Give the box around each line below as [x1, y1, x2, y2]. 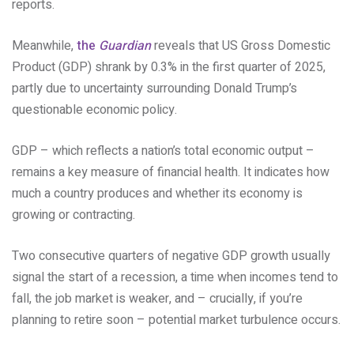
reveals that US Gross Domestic [151, 36, 330, 55]
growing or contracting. [12, 205, 135, 224]
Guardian [99, 36, 151, 55]
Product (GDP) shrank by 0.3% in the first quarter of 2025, [12, 58, 326, 77]
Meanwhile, [12, 36, 77, 55]
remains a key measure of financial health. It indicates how [12, 163, 330, 182]
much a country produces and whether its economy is [12, 184, 303, 203]
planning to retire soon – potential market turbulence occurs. [12, 311, 341, 330]
